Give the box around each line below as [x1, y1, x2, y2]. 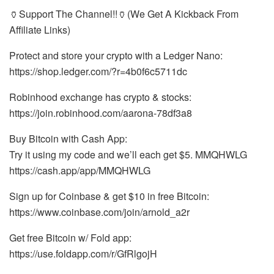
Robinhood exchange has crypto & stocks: [9, 90, 191, 105]
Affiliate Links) [9, 23, 70, 37]
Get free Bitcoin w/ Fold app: [9, 231, 131, 245]
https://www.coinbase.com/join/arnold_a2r [9, 205, 190, 220]
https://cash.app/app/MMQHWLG [9, 163, 150, 178]
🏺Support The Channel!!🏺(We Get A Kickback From [9, 7, 239, 21]
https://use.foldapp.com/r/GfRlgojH [9, 246, 157, 261]
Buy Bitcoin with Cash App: [9, 131, 127, 146]
